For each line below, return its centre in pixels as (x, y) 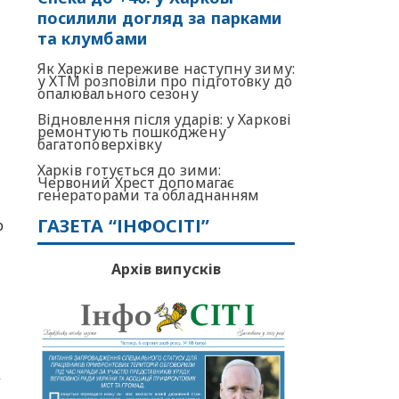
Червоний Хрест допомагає (135, 183)
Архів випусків (166, 269)
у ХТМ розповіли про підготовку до (164, 81)
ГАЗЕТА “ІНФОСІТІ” (123, 226)
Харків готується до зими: (129, 171)
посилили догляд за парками (159, 18)
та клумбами (92, 39)
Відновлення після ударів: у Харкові (164, 120)
